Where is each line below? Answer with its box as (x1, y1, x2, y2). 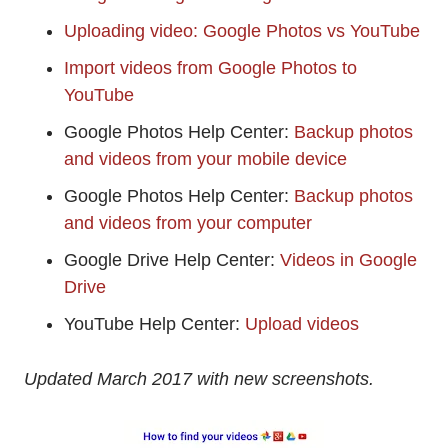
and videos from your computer (64, 212, 312, 233)
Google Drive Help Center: (64, 249, 280, 270)
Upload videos (245, 313, 359, 334)
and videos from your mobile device (64, 148, 347, 169)
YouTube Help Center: (64, 313, 245, 334)
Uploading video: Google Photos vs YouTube (64, 20, 420, 41)
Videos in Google (280, 249, 417, 270)
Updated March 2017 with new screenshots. (24, 368, 374, 389)
